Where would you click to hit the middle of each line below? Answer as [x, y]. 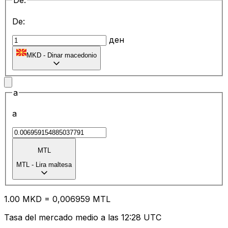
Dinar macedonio [72, 55]
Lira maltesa [54, 165]
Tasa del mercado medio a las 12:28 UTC [83, 218]
